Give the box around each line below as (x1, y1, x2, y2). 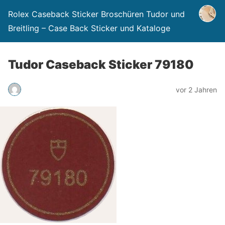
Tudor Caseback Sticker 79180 (8, 57, 194, 72)
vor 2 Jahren (176, 85, 217, 94)
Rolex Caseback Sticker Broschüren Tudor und (8, 9, 185, 19)
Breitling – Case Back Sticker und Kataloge (8, 23, 170, 33)
